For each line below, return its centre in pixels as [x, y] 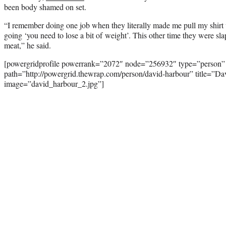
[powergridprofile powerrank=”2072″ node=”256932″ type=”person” [115, 63]
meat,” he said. [27, 45]
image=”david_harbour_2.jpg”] [54, 83]
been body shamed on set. [45, 7]
